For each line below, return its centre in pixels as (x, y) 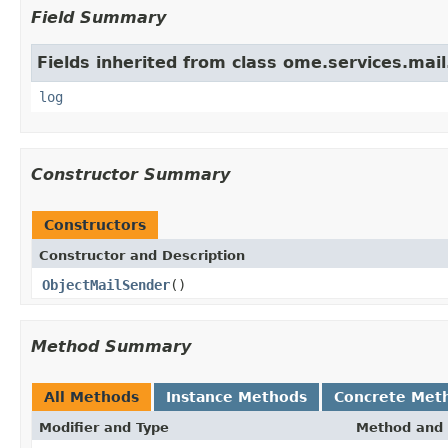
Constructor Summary (130, 174)
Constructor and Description (142, 255)
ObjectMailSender (106, 284)
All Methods (91, 396)
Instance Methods (236, 396)
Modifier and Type (104, 427)
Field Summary (98, 17)
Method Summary (111, 346)
